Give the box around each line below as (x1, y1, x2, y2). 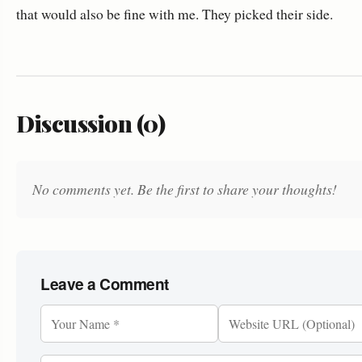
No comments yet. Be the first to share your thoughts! (32, 179, 337, 199)
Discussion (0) (16, 107, 165, 138)
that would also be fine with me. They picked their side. (16, 4, 333, 23)
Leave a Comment (40, 272, 169, 295)
